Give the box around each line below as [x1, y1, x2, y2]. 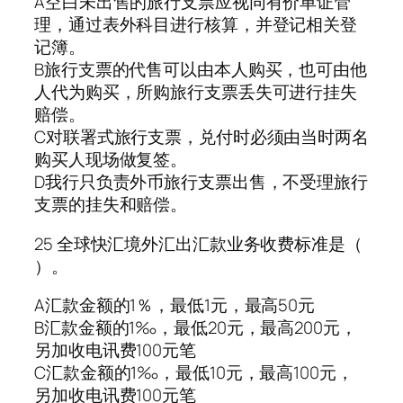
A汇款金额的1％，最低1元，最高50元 [34, 293, 316, 318]
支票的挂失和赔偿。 [34, 193, 188, 217]
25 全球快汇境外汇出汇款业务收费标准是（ [34, 231, 363, 255]
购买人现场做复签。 [34, 148, 188, 172]
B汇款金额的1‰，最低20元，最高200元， [34, 316, 357, 340]
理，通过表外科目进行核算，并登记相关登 [34, 13, 358, 37]
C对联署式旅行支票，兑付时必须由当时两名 [34, 125, 369, 149]
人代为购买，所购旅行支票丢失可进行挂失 [34, 80, 358, 104]
